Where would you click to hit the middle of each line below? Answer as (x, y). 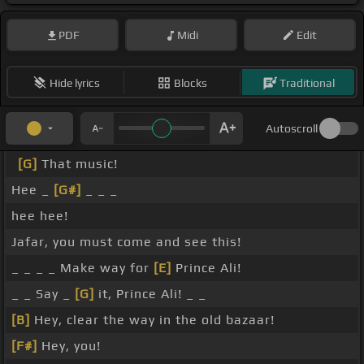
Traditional (307, 82)
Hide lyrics (74, 82)
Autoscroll (292, 129)
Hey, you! (69, 346)
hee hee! (40, 216)
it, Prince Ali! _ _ (150, 294)
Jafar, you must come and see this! (126, 242)
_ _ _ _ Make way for (82, 268)
